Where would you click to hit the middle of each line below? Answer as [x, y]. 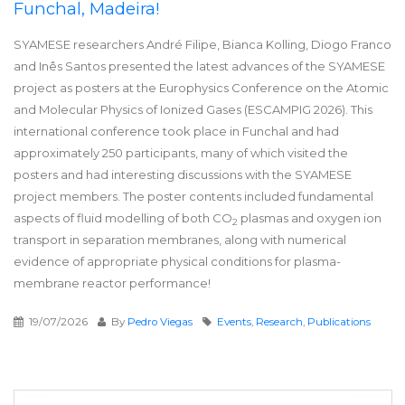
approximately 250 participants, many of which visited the [181, 153]
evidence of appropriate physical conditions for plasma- [177, 262]
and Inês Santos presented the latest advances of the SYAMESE [199, 66]
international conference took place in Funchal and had [176, 132]
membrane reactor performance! [112, 283]
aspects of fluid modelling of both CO [123, 218]
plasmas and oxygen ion [310, 218]
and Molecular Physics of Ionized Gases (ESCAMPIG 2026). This [193, 110]
